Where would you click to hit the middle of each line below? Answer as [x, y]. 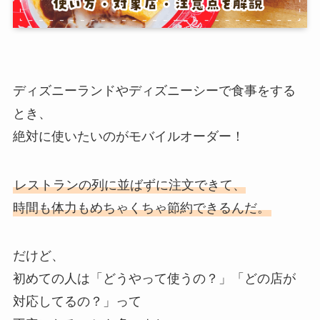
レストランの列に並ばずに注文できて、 [130, 185]
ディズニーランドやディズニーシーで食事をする [154, 90]
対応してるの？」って [77, 302]
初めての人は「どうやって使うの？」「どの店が [154, 279]
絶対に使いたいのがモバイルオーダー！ [128, 136]
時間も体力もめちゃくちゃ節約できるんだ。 [141, 207]
